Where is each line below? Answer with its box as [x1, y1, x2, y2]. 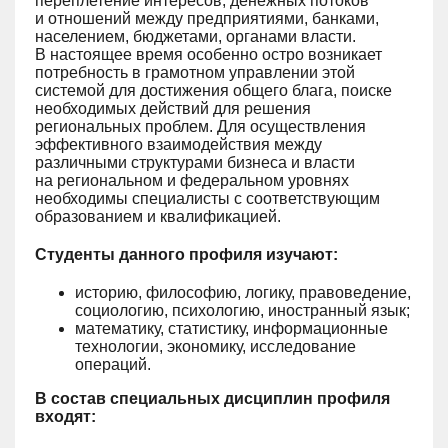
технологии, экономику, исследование [75, 338, 356, 355]
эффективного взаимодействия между [35, 136, 322, 153]
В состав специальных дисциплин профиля [35, 390, 390, 407]
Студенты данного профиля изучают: [35, 246, 338, 263]
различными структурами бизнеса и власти [35, 154, 355, 171]
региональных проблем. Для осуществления [35, 118, 366, 135]
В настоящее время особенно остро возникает [35, 46, 382, 63]
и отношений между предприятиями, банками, [35, 10, 379, 27]
